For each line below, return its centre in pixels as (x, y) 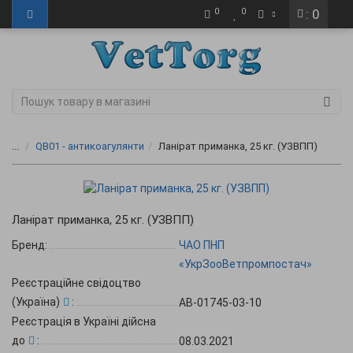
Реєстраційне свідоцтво (76, 283)
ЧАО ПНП (202, 245)
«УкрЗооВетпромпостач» (245, 264)
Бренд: (30, 245)
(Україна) (36, 302)
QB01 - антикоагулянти (90, 146)
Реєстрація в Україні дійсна (84, 321)
